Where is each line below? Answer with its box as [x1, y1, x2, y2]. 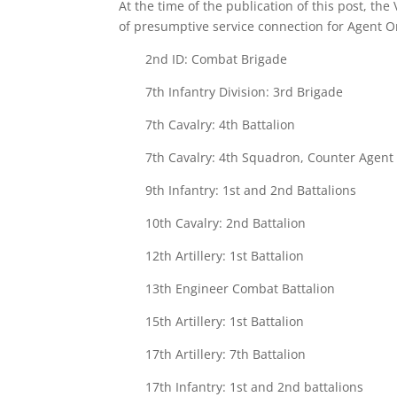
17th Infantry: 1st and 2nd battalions [145, 378, 364, 395]
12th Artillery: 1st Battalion [145, 247, 305, 264]
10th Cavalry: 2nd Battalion [145, 214, 307, 231]
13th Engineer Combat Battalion [145, 280, 336, 297]
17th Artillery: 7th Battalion [145, 346, 307, 362]
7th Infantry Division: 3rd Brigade [145, 83, 344, 100]
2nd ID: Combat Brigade [145, 51, 288, 67]
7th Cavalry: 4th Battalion [145, 116, 296, 133]
